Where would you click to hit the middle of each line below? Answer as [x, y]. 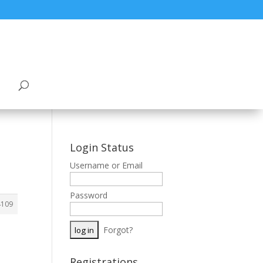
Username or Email [107, 165]
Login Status [102, 147]
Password [89, 195]
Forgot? [118, 230]
